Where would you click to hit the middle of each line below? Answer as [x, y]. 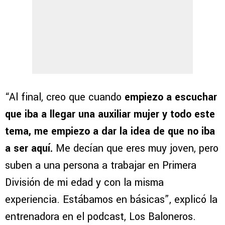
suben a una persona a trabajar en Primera [101, 166]
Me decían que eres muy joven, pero [137, 149]
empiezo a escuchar [169, 97]
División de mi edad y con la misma [84, 183]
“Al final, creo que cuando [63, 97]
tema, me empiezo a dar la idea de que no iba [110, 132]
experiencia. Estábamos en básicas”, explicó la [111, 200]
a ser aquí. [30, 149]
